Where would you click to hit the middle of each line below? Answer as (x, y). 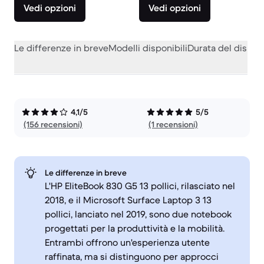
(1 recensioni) (173, 124)
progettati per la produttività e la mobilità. (135, 228)
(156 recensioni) (53, 124)
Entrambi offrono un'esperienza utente (127, 242)
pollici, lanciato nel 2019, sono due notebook (138, 214)
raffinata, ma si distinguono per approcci (132, 256)
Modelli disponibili (148, 48)
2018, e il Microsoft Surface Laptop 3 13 (128, 200)
